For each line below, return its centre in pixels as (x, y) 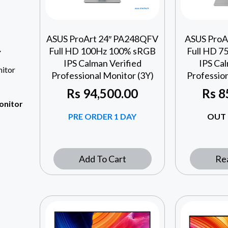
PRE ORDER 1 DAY (103, 117)
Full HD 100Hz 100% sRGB (103, 51)
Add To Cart (102, 159)
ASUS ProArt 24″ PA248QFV (103, 39)
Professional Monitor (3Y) (102, 76)
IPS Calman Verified (102, 63)
